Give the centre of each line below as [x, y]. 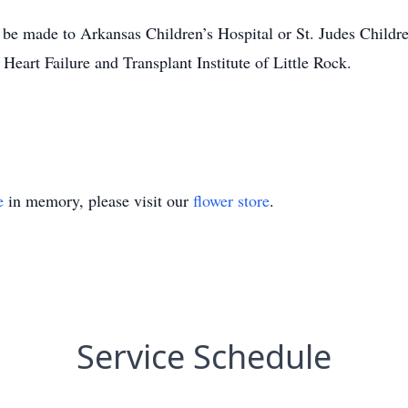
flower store [231, 200]
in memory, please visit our [98, 200]
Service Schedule [204, 357]
